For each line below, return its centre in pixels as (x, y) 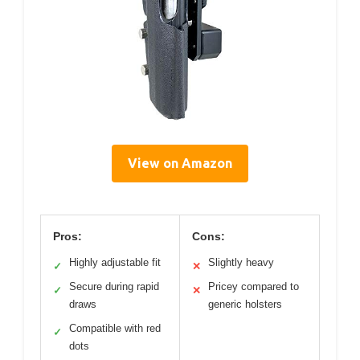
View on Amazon (180, 163)
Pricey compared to (254, 286)
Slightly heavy (241, 262)
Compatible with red (115, 328)
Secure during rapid (114, 286)
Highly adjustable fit (115, 262)
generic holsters (245, 304)
